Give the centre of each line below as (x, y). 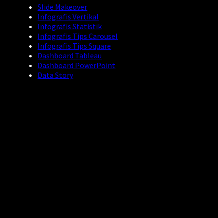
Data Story (55, 75)
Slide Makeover (63, 7)
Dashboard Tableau (70, 56)
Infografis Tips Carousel (78, 36)
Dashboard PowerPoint (77, 65)
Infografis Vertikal (68, 17)
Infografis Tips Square (74, 46)
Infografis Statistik (70, 27)
